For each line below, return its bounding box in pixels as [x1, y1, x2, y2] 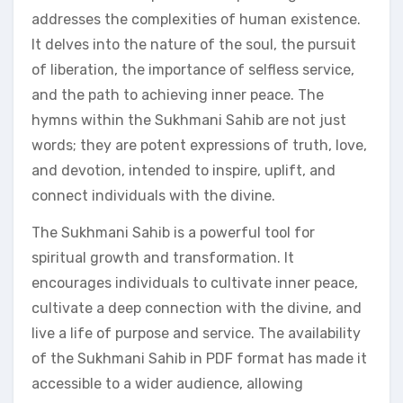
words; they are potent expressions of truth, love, [31, 136, 367, 154]
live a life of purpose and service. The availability [31, 324, 361, 342]
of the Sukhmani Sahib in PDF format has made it [31, 349, 367, 367]
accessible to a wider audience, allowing [31, 374, 303, 392]
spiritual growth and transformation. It [31, 248, 294, 266]
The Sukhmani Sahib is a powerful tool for [31, 223, 315, 241]
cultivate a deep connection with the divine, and [31, 299, 362, 317]
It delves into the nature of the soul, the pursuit [31, 35, 356, 53]
